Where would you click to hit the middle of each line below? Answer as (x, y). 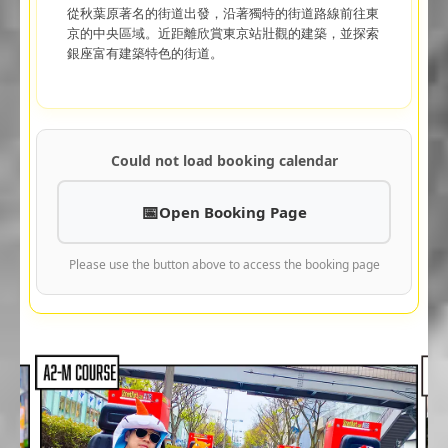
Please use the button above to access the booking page (224, 264)
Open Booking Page (233, 211)
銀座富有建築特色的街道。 (144, 52)
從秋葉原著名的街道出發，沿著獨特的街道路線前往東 (222, 12)
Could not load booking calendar (224, 160)
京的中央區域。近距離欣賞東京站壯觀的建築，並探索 (222, 32)
